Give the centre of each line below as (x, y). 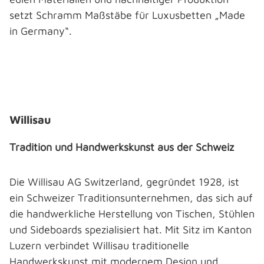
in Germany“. (41, 31)
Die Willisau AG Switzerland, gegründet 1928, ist (124, 182)
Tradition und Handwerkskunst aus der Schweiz (123, 147)
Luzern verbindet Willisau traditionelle (99, 245)
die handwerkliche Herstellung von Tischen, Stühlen (132, 214)
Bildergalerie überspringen (80, 83)
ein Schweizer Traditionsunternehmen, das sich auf (131, 198)
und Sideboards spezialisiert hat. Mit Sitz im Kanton (131, 230)
